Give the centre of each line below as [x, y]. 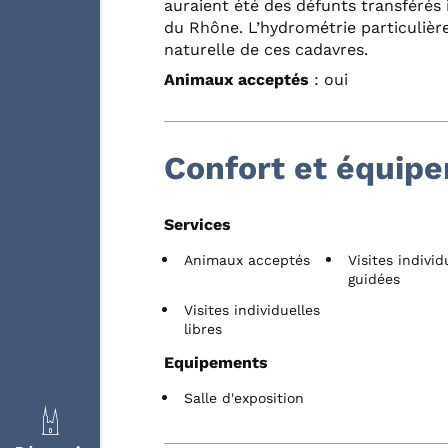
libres [203, 328]
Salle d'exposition [244, 397]
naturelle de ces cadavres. [266, 49]
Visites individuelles [252, 309]
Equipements [216, 362]
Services [197, 224]
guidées [374, 278]
